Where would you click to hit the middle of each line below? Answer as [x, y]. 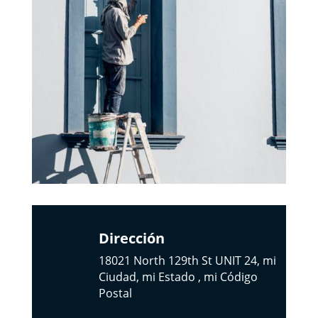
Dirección [131, 238]
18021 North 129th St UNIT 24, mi [187, 261]
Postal [115, 294]
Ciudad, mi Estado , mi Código [178, 277]
